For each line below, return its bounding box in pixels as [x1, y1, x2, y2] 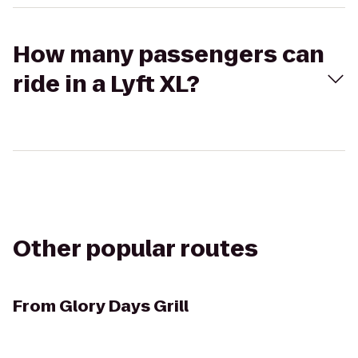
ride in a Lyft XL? [13, 69, 200, 100]
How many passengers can [13, 39, 324, 70]
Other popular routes [13, 233, 258, 265]
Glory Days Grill [59, 295, 189, 317]
